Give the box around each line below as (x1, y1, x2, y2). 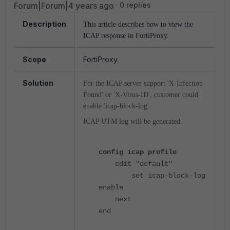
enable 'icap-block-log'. (83, 102, 151, 110)
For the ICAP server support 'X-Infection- (83, 80, 205, 87)
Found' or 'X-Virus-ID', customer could (83, 91, 198, 99)
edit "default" (99, 160, 172, 168)
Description (23, 20, 66, 28)
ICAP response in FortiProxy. (83, 32, 169, 40)
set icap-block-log (99, 171, 205, 180)
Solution (23, 79, 53, 87)
